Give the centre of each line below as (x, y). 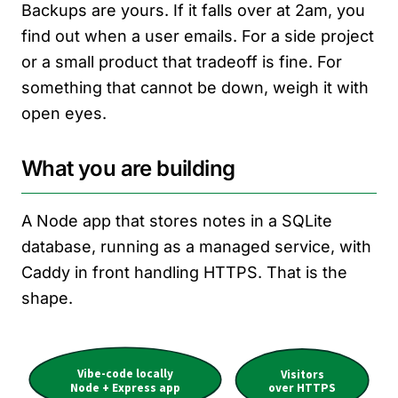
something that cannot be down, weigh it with (195, 88)
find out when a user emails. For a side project (198, 36)
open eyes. (64, 113)
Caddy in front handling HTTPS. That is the (184, 272)
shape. (47, 298)
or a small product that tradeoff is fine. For (182, 62)
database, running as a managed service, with (196, 247)
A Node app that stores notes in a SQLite (177, 221)
